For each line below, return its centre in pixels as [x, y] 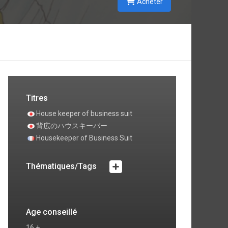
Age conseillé [51, 212]
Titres [37, 98]
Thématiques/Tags [62, 166]
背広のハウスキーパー [72, 126]
